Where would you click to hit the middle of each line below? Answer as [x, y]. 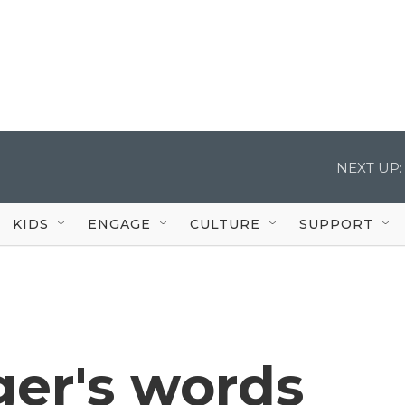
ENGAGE [119, 224]
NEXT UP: [369, 167]
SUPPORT [336, 224]
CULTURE [225, 224]
